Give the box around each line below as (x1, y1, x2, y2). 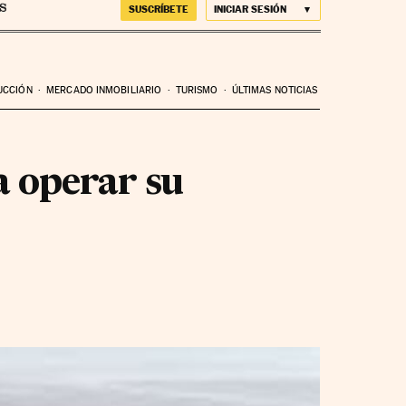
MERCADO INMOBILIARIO (46, 83, 162, 96)
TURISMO (175, 83, 218, 96)
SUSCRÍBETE (128, 3, 188, 15)
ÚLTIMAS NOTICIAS (231, 83, 318, 96)
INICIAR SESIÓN (213, 3, 286, 15)
